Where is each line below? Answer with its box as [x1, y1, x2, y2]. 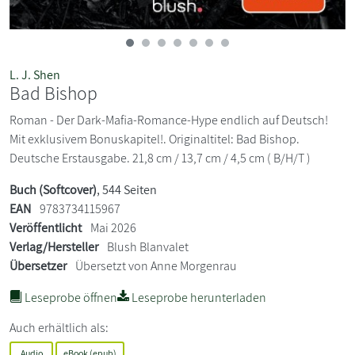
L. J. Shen [10, 66, 60, 83]
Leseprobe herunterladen [129, 288, 266, 306]
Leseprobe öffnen [22, 288, 117, 306]
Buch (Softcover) [10, 181, 97, 198]
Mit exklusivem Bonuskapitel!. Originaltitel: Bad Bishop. [10, 130, 300, 147]
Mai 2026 [88, 219, 136, 236]
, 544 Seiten [97, 181, 157, 198]
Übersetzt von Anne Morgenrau [73, 257, 237, 274]
